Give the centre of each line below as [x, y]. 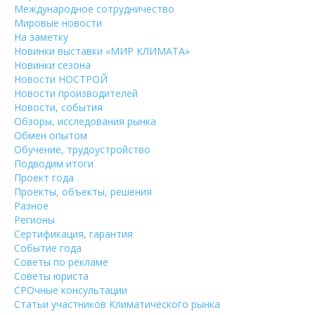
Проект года [44, 178]
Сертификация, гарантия [73, 234]
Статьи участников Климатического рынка [117, 304]
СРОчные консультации [71, 290]
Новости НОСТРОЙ [61, 79]
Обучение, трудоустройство [82, 149]
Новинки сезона [52, 65]
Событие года [48, 248]
